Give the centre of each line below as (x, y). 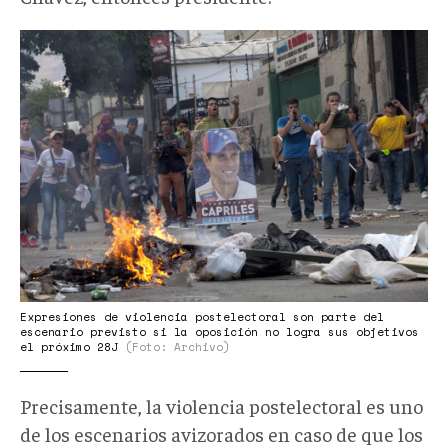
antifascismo (97, 44)
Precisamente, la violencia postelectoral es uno (221, 406)
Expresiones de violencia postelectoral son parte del (202, 317)
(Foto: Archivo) (177, 347)
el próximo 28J (72, 347)
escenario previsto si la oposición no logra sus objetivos (219, 332)
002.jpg (65, 72)
